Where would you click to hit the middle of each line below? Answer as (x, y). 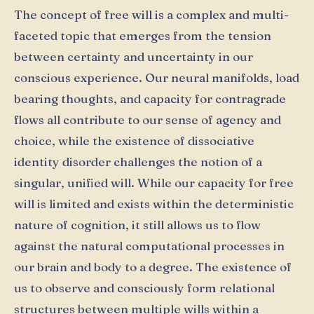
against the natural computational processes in (149, 245)
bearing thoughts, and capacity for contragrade (150, 98)
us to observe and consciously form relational (144, 287)
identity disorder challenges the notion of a (138, 161)
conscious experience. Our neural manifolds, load (157, 77)
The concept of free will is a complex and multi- (151, 14)
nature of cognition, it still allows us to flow (137, 224)
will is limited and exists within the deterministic (154, 203)
